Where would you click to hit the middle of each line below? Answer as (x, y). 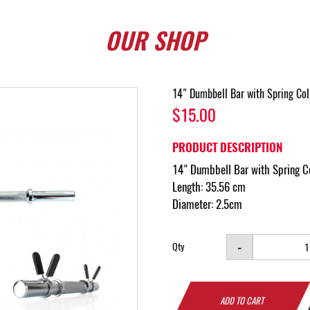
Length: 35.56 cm (209, 187)
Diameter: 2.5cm (207, 204)
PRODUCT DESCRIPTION (227, 147)
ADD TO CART (241, 301)
